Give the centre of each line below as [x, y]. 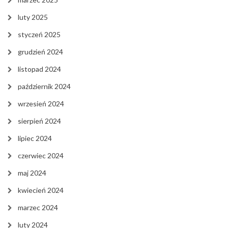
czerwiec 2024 [41, 155]
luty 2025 [33, 17]
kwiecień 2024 [41, 190]
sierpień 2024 [39, 121]
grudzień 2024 [40, 51]
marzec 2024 [38, 207]
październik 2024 [44, 86]
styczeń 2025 [39, 34]
